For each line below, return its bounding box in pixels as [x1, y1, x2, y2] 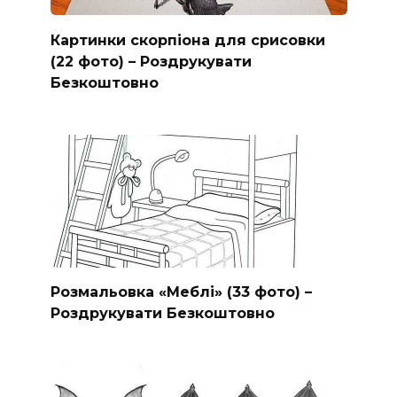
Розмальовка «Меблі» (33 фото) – [50, 283, 312, 300]
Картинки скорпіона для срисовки [50, 31, 325, 49]
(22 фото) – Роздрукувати [50, 52, 252, 70]
